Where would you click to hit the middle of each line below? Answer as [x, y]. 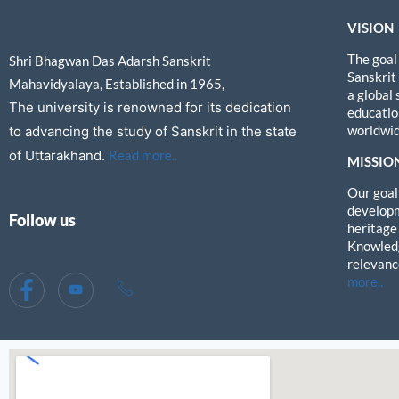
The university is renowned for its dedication [150, 107]
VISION [370, 28]
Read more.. [143, 155]
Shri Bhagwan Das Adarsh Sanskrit [110, 61]
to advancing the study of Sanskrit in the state [153, 131]
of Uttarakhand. [59, 155]
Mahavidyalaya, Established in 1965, [117, 84]
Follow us [42, 220]
